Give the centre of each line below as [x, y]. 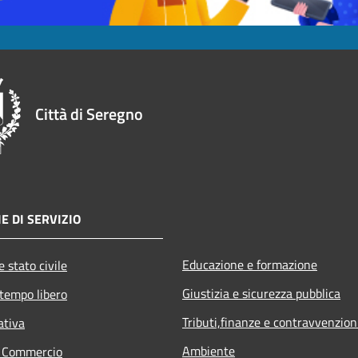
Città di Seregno [89, 113]
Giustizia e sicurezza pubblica [261, 293]
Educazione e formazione [250, 264]
